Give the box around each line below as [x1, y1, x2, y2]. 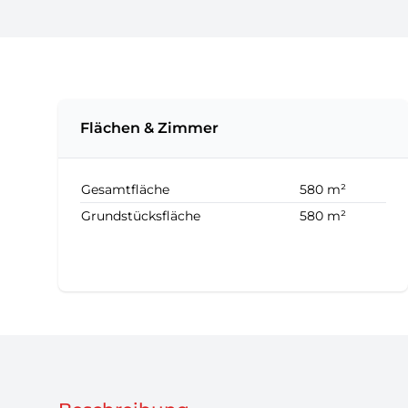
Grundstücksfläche [81, 208, 200, 224]
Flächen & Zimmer [80, 119, 219, 137]
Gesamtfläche [81, 181, 169, 198]
